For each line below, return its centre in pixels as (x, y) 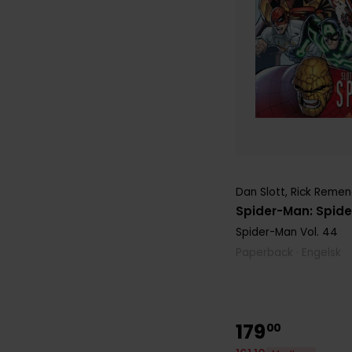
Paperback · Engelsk (289, 252)
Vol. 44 (318, 232)
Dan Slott (261, 192)
